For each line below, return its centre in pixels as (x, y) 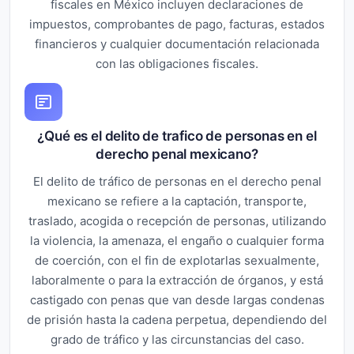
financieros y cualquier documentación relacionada (177, 43)
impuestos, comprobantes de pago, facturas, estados (177, 24)
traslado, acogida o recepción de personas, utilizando (177, 220)
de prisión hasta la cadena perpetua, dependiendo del (177, 319)
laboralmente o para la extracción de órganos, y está (177, 280)
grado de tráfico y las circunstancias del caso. (177, 339)
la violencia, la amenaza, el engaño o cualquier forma (177, 240)
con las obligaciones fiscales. (177, 63)
